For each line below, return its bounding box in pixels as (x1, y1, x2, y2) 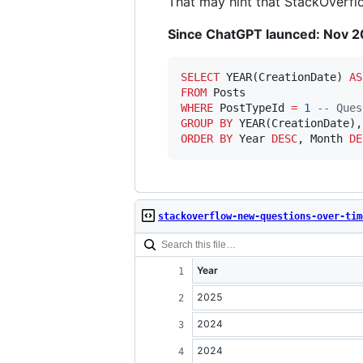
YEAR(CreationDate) (220, 70, 349, 83)
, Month (297, 132, 349, 145)
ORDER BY (181, 132, 233, 145)
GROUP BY (181, 117, 233, 130)
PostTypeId (213, 101, 291, 114)
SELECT (181, 70, 220, 83)
